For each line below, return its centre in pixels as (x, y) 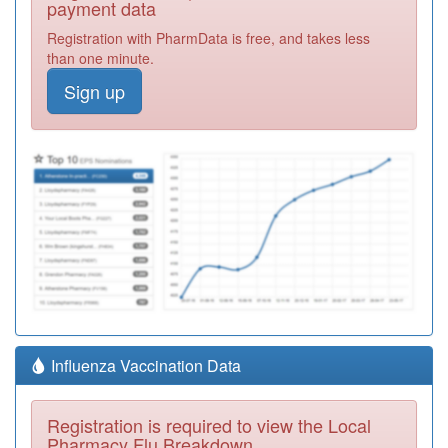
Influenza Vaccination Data (144, 365)
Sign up (94, 90)
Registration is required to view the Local (209, 424)
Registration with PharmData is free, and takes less (208, 37)
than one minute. (100, 57)
